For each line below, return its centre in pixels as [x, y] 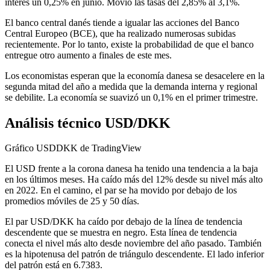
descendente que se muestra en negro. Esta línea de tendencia [121, 233]
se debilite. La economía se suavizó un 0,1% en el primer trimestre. [131, 97]
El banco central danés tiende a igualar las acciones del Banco [122, 22]
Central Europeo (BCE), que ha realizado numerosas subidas [120, 33]
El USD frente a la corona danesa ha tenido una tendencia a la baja [131, 169]
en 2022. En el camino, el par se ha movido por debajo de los [121, 190]
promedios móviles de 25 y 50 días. [72, 201]
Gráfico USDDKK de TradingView [73, 148]
